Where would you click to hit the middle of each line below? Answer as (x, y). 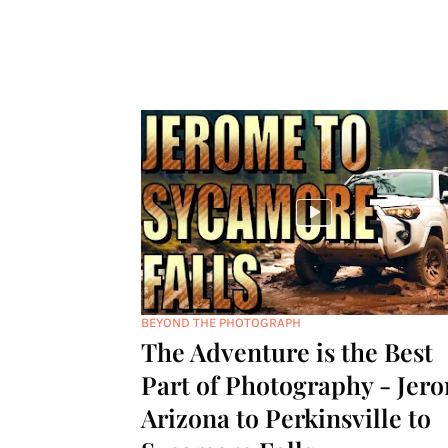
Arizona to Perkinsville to (285, 417)
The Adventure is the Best (286, 351)
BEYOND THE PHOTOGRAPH (220, 322)
